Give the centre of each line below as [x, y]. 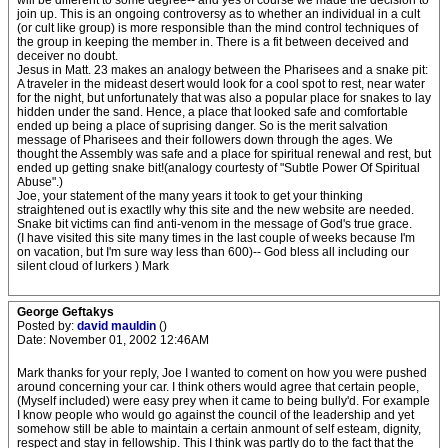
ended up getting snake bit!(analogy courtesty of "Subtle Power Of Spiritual [218, 168]
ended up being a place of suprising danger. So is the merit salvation [202, 126]
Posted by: [47, 326]
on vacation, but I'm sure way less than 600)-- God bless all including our [213, 252]
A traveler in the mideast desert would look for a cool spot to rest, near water [221, 84]
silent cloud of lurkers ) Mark [93, 266]
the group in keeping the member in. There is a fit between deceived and [213, 42]
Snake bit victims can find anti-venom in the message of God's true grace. [214, 224]
